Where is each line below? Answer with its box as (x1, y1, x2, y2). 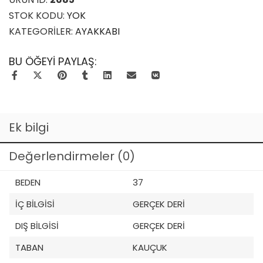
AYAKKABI (75, 25, 120, 38)
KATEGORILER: (9, 25, 75, 38)
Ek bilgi (9, 119, 49, 136)
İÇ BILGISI (15, 198, 55, 210)
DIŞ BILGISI (15, 220, 59, 232)
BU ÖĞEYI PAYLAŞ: (9, 54, 97, 69)
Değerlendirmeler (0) (9, 148, 135, 164)
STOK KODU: (9, 9, 67, 22)
